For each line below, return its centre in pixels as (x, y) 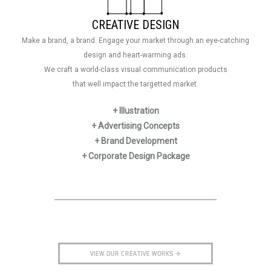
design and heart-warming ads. (135, 55)
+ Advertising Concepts (135, 126)
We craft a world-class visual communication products (135, 70)
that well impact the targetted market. (135, 84)
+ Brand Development (135, 141)
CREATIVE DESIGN (135, 25)
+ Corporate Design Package (135, 156)
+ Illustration (135, 111)
